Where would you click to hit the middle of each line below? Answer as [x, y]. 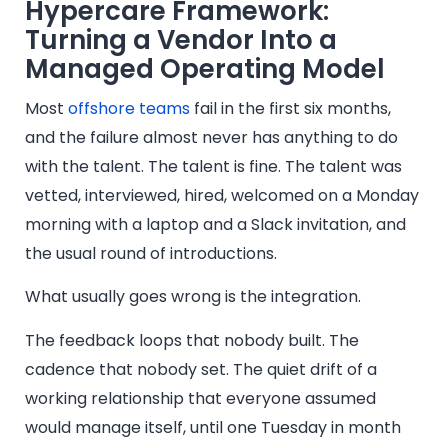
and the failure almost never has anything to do [211, 137]
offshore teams [129, 108]
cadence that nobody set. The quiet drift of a [201, 369]
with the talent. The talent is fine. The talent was [213, 166]
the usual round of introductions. [153, 253]
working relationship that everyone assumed [200, 398]
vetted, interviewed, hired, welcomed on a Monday [222, 195]
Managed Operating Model [205, 68]
